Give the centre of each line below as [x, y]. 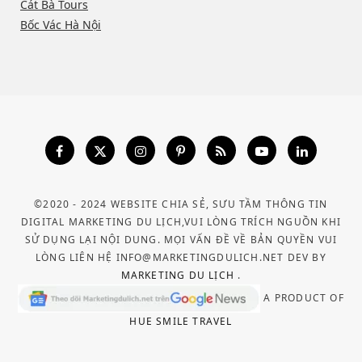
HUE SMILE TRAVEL [181, 321]
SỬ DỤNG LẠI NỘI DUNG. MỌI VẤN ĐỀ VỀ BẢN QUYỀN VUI [181, 239]
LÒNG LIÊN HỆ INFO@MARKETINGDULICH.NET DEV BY [181, 257]
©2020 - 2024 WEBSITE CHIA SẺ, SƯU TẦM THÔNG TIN [181, 204]
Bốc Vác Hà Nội [61, 24]
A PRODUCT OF [302, 297]
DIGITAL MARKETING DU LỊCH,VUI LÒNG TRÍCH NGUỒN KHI [181, 221]
